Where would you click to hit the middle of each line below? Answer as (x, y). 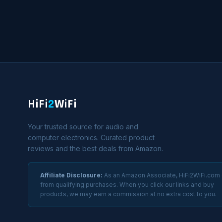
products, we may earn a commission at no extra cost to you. (128, 194)
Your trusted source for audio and (83, 127)
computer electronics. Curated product (91, 138)
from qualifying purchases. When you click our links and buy (127, 185)
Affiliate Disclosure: (71, 175)
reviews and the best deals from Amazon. (95, 148)
